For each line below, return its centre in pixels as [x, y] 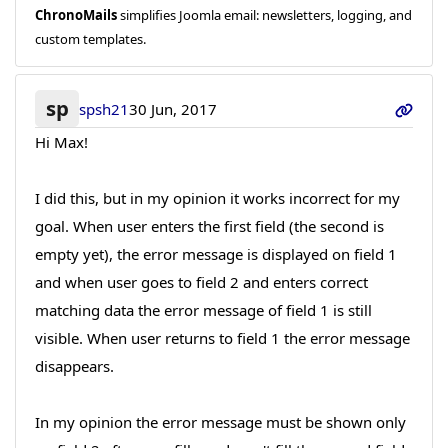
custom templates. [90, 38]
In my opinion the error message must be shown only [220, 422]
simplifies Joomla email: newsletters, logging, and [264, 14]
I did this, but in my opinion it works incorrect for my [217, 198]
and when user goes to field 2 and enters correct [201, 282]
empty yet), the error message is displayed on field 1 [215, 254]
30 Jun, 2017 [173, 108]
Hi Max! [61, 142]
